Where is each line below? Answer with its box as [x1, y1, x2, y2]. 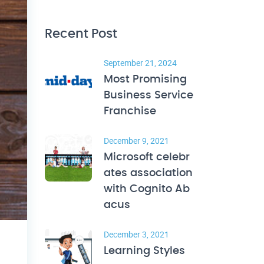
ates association [104, 168, 193, 179]
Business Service [104, 90, 193, 101]
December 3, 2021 [104, 229, 169, 240]
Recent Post [45, 28, 117, 40]
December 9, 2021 [104, 135, 169, 146]
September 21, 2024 [104, 57, 177, 68]
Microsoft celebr [104, 152, 190, 163]
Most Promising [104, 74, 187, 85]
